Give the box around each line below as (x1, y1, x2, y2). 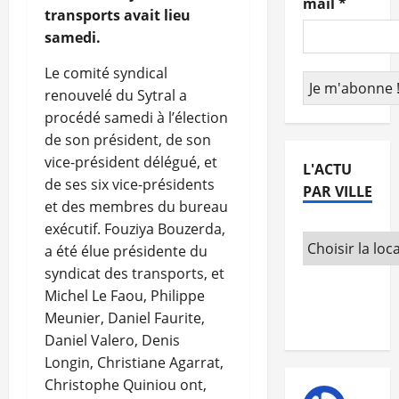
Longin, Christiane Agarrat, (45, 353, 224, 373)
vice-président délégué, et (45, 152, 217, 173)
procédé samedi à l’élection (45, 108, 228, 128)
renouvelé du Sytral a (45, 85, 187, 106)
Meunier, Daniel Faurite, (45, 308, 205, 329)
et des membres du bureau (45, 197, 228, 217)
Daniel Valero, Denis (45, 330, 180, 351)
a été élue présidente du (45, 241, 208, 262)
